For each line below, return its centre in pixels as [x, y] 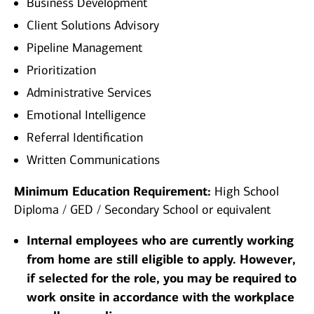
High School [245, 192]
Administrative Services [89, 93]
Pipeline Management [84, 48]
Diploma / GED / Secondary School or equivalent [142, 210]
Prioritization [61, 70]
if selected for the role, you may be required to [162, 279]
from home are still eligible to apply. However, [161, 260]
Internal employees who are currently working [160, 241]
